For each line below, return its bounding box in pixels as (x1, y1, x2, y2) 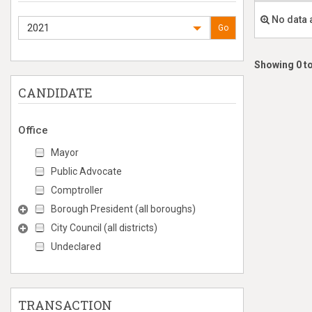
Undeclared (51, 241, 101, 252)
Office (18, 124, 48, 136)
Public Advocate (51, 166, 122, 177)
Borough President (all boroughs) (51, 203, 196, 214)
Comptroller (51, 185, 103, 196)
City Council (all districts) (51, 222, 157, 233)
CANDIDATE (18, 84, 93, 101)
